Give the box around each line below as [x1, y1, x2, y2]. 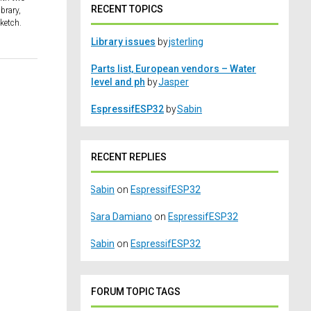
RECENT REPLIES [91, 151, 167, 163]
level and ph [91, 76, 145, 88]
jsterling [169, 36, 203, 48]
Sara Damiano [90, 211, 152, 223]
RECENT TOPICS [91, 3, 163, 15]
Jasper [158, 76, 189, 88]
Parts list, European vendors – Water [91, 63, 256, 75]
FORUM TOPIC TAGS [91, 286, 180, 298]
